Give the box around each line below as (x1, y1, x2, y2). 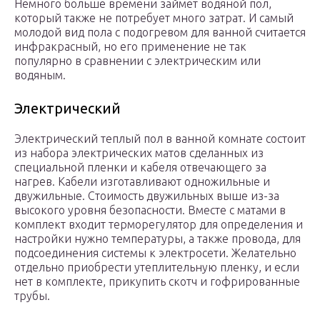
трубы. (14, 289, 50, 303)
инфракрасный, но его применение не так (14, 40, 246, 54)
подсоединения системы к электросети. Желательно (14, 246, 296, 260)
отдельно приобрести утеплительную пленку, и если (14, 261, 299, 274)
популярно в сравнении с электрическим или (14, 54, 261, 68)
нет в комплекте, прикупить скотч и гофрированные (14, 275, 300, 289)
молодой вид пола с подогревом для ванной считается (14, 26, 306, 39)
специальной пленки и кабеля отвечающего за (14, 161, 266, 174)
